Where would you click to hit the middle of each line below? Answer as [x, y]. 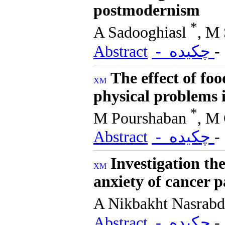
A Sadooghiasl [142, 32]
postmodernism [147, 10]
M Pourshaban [142, 118]
